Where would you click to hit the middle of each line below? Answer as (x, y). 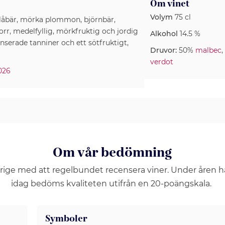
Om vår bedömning (113, 153)
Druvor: (163, 50)
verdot (162, 62)
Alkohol (164, 34)
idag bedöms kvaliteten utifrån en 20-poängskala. (113, 184)
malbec (208, 50)
